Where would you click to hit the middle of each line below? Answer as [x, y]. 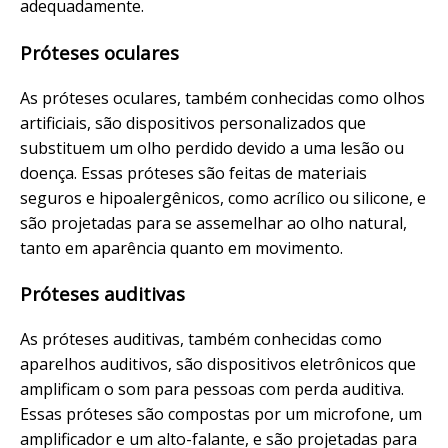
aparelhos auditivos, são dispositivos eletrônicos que [218, 364]
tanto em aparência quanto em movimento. [181, 247]
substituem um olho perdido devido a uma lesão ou [212, 147]
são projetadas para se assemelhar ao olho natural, [213, 222]
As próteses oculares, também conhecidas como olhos [222, 97]
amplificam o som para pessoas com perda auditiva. [212, 389]
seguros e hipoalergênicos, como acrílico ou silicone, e [223, 197]
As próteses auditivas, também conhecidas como [201, 339]
